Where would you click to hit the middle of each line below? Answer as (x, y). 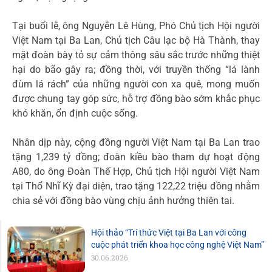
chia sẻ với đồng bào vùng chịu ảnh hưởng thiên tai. (123, 201)
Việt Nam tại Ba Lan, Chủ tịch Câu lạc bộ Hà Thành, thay (136, 41)
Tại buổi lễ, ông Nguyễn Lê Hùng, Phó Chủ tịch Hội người (136, 26)
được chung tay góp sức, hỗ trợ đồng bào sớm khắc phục (136, 99)
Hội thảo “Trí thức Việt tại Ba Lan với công (168, 233)
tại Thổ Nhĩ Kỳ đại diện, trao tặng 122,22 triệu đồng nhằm (136, 186)
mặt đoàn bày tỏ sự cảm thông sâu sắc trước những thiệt (136, 55)
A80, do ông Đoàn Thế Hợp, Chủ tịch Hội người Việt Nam (136, 172)
